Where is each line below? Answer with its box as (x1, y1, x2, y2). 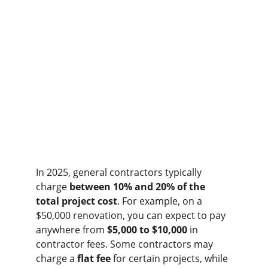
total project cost (36, 194, 117, 208)
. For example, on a (117, 194, 205, 208)
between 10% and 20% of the (69, 180, 208, 193)
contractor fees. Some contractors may (36, 237, 215, 251)
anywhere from (36, 223, 107, 236)
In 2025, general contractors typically (36, 166, 204, 179)
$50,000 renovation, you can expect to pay (36, 209, 228, 222)
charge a (36, 252, 77, 265)
